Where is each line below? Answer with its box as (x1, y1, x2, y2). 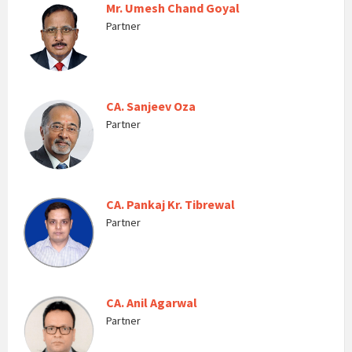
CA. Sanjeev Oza (106, 98, 196, 114)
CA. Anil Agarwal (106, 295, 197, 310)
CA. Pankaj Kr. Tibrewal (106, 196, 235, 212)
